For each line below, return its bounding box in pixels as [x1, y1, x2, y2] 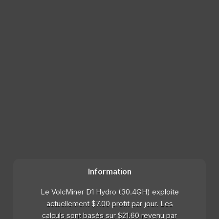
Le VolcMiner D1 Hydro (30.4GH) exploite [40, 187, 179, 197]
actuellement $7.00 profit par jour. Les [46, 199, 173, 208]
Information [88, 167, 131, 176]
